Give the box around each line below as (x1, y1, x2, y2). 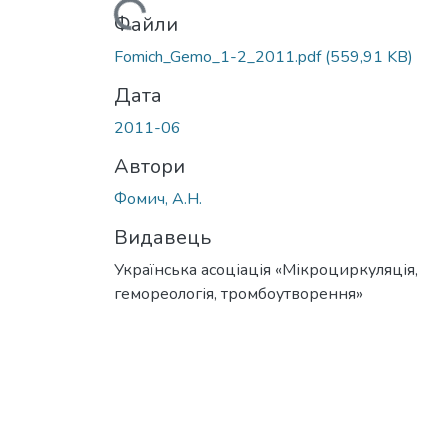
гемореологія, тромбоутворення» (114, 282, 363, 305)
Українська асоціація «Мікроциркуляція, (114, 258, 418, 281)
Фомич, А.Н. (114, 187, 202, 210)
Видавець (114, 223, 211, 251)
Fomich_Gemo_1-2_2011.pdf (114, 45, 325, 68)
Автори (114, 152, 185, 180)
